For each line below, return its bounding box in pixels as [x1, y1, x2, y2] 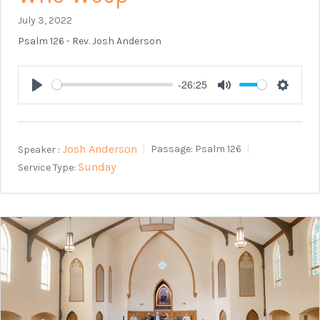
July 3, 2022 [18, 14, 72, 26]
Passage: [151, 143, 193, 156]
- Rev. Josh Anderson [64, 34, 161, 47]
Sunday [78, 160, 116, 174]
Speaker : [18, 143, 60, 156]
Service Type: [18, 161, 76, 174]
